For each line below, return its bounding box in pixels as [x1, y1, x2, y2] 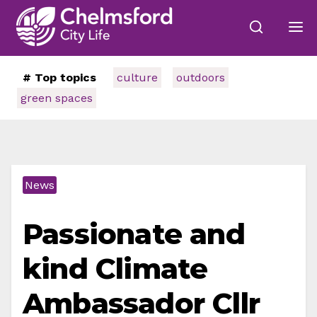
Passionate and [23, 217, 245, 251]
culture [117, 71, 158, 84]
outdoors [176, 71, 225, 84]
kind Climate [23, 251, 208, 286]
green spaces [21, 91, 93, 105]
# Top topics [23, 71, 96, 84]
